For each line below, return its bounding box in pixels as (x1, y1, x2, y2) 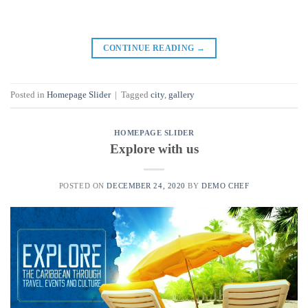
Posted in (10, 90, 47, 100)
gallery (168, 90, 195, 100)
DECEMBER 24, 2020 (107, 181, 186, 190)
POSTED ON (58, 181, 107, 190)
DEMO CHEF (201, 181, 250, 190)
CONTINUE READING (102, 43, 197, 54)
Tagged (121, 90, 151, 100)
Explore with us (109, 141, 199, 156)
